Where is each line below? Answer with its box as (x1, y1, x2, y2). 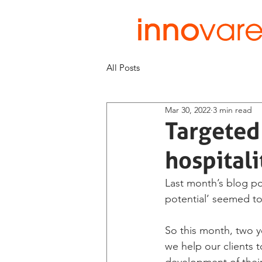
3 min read (213, 104, 252, 115)
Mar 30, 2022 (165, 104, 211, 115)
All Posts (106, 61, 140, 73)
